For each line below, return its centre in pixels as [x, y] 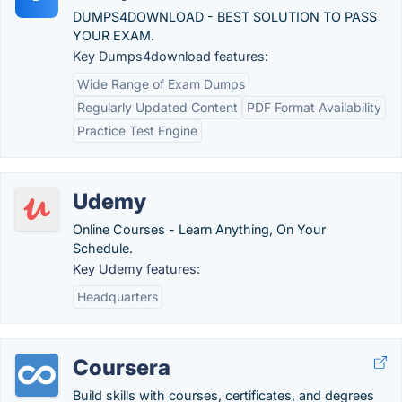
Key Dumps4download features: [170, 56]
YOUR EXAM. [114, 35]
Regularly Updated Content [157, 107]
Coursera [122, 367]
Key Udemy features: [136, 269]
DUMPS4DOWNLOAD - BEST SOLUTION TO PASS [225, 17]
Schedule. [103, 248]
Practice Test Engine [137, 131]
